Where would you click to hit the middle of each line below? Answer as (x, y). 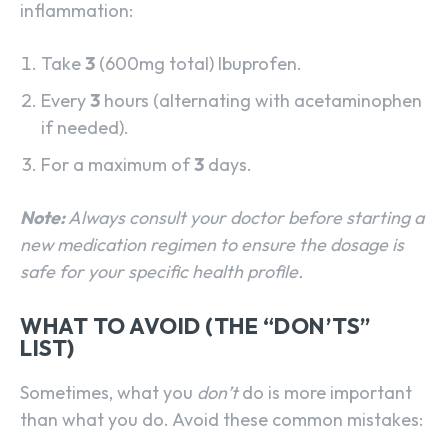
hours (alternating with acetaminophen (261, 101)
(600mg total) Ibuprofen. (198, 64)
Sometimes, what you (108, 393)
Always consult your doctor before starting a (244, 218)
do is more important (325, 393)
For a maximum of (117, 165)
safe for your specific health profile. (161, 272)
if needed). (85, 128)
